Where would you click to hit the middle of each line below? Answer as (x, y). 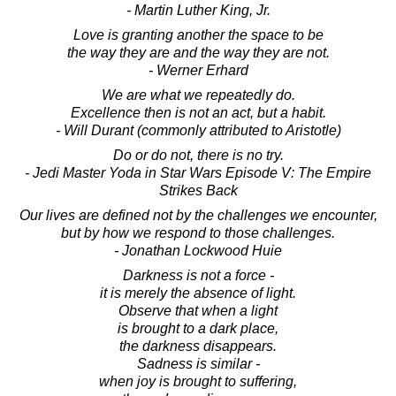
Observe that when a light (198, 310)
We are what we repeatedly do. (198, 95)
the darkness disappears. (198, 346)
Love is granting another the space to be (198, 34)
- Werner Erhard (198, 70)
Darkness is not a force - (198, 275)
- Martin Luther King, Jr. (198, 10)
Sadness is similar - (198, 363)
